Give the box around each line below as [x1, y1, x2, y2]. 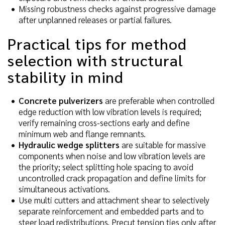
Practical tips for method [8, 33, 187, 53]
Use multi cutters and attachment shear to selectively [19, 194, 209, 205]
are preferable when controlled [103, 94, 214, 106]
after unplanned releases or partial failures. [19, 14, 172, 25]
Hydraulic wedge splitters [19, 139, 120, 150]
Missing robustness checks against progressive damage [19, 3, 216, 14]
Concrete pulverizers [19, 94, 103, 106]
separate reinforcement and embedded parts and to [19, 205, 204, 216]
